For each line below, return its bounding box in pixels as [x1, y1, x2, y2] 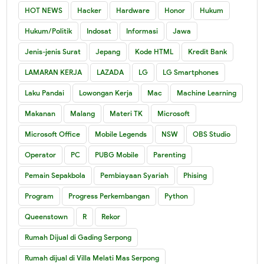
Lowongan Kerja [79, 88, 133, 97]
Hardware [116, 5, 150, 15]
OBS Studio [193, 129, 231, 138]
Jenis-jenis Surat [25, 47, 81, 56]
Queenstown [25, 212, 68, 221]
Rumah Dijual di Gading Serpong [25, 232, 132, 242]
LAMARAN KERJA [25, 67, 82, 77]
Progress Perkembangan [68, 191, 150, 200]
